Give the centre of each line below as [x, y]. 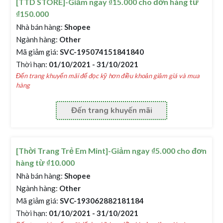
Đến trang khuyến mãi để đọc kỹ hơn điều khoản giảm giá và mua [108, 76]
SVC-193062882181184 [101, 201]
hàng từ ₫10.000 [46, 163]
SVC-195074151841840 [101, 52]
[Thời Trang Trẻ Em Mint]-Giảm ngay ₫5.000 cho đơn [111, 151]
